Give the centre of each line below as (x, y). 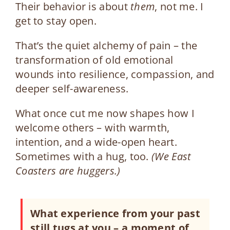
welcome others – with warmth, (92, 127)
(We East (171, 156)
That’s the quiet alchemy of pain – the (106, 45)
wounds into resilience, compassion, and (115, 74)
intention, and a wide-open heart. (96, 142)
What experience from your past (115, 213)
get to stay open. (56, 21)
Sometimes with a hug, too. (83, 156)
